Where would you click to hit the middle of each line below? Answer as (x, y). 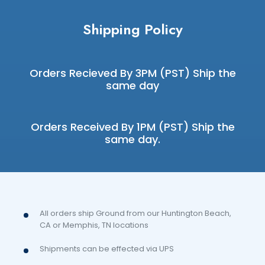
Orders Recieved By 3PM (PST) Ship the (132, 73)
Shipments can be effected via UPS (106, 248)
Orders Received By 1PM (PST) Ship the (132, 127)
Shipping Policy (132, 29)
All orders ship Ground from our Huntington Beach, (135, 213)
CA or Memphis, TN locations (94, 225)
